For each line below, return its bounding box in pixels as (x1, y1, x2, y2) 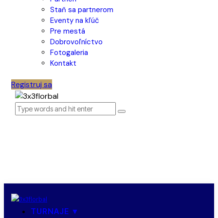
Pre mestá (50, 26, 85, 36)
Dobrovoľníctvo (50, 37, 103, 47)
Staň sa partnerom (50, 5, 113, 15)
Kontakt (50, 58, 76, 68)
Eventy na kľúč (50, 16, 99, 25)
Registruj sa (11, 79, 52, 90)
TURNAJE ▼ (31, 206, 79, 216)
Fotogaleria (50, 48, 88, 57)
